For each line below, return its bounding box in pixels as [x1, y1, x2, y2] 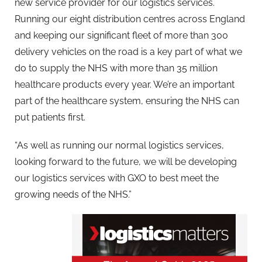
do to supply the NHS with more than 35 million [15, 63, 218, 74]
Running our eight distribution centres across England [15, 13, 245, 25]
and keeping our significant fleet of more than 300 [15, 30, 228, 42]
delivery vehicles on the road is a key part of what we [15, 46, 242, 58]
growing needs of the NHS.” [15, 188, 132, 200]
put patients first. [15, 112, 85, 123]
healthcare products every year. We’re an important [15, 79, 235, 91]
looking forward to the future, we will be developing [15, 156, 237, 167]
